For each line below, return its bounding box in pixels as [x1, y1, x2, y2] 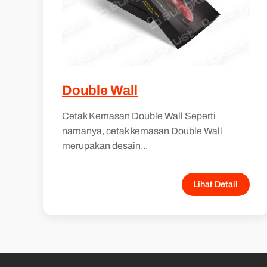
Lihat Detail [193, 179, 238, 189]
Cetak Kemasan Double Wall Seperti [62, 110, 216, 121]
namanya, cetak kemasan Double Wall [62, 125, 222, 136]
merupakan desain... [62, 140, 148, 151]
